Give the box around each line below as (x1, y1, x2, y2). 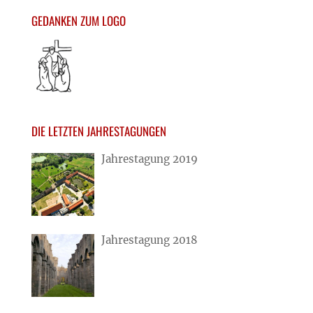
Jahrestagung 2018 (101, 233, 198, 247)
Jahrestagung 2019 (101, 152, 198, 166)
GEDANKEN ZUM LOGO (31, 11, 126, 29)
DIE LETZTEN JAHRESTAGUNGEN (31, 122, 166, 140)
